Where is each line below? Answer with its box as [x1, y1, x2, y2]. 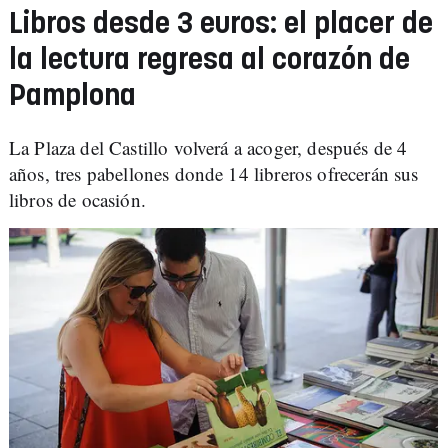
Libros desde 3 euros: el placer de [9, 10, 433, 39]
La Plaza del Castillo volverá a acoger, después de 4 [9, 135, 408, 160]
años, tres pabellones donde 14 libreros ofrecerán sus [9, 161, 419, 186]
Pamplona [9, 82, 136, 111]
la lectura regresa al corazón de [9, 46, 410, 75]
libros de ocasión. [9, 187, 146, 212]
